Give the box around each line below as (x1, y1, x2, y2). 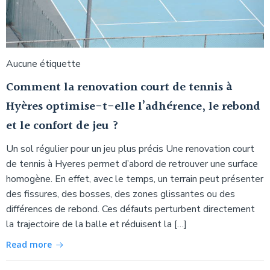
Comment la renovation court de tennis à (6, 77, 232, 97)
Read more (6, 238, 52, 250)
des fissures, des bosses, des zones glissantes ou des (6, 187, 235, 201)
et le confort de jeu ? (6, 116, 119, 136)
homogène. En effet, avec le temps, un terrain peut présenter (6, 172, 263, 186)
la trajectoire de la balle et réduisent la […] (6, 217, 187, 231)
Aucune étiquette (6, 57, 81, 71)
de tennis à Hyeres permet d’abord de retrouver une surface (6, 157, 258, 171)
